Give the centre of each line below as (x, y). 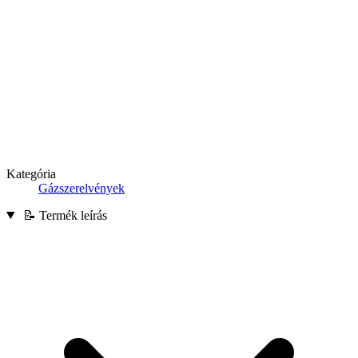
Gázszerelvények (82, 188)
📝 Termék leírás (63, 215)
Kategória (31, 173)
